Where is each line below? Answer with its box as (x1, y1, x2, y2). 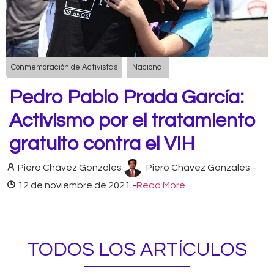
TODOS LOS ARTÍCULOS (27, 239, 247, 260)
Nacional (132, 62, 164, 72)
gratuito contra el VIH (9, 133, 195, 154)
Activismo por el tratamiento (9, 110, 256, 131)
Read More (136, 180, 185, 190)
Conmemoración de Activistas (11, 62, 117, 72)
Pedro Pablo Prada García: (9, 87, 244, 108)
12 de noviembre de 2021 (18, 180, 130, 190)
